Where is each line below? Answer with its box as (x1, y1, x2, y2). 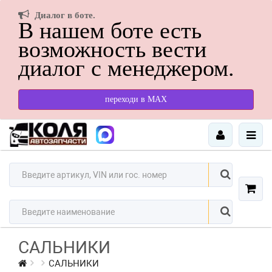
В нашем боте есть (18, 18, 202, 43)
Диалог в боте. (35, 10, 95, 20)
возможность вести (18, 36, 206, 62)
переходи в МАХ (105, 95, 167, 104)
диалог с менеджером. (18, 55, 234, 81)
